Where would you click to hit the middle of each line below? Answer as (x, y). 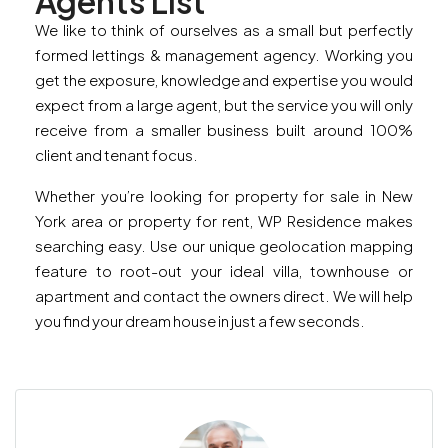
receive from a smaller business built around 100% (224, 130)
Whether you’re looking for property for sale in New (224, 196)
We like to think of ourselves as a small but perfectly (224, 30)
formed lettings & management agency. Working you (224, 55)
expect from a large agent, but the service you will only (224, 105)
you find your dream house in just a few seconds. (200, 321)
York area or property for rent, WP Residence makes (224, 221)
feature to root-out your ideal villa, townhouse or (224, 271)
